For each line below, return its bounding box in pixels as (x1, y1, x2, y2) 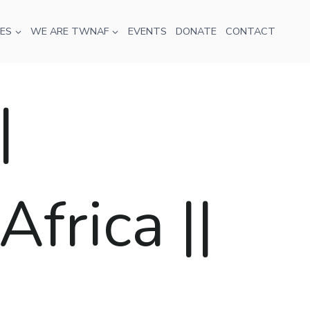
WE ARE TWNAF (30, 24, 109, 38)
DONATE (175, 24, 217, 38)
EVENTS (127, 24, 167, 38)
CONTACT (225, 24, 275, 38)
